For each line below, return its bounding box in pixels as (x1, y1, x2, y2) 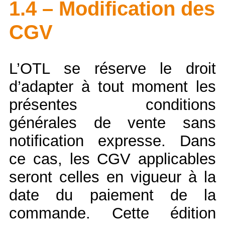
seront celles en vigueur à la (9, 168, 216, 186)
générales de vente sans (9, 114, 216, 132)
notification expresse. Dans (9, 132, 216, 150)
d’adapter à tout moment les (9, 77, 216, 95)
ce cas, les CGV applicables (9, 150, 216, 168)
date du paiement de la (9, 186, 216, 204)
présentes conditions (9, 95, 216, 114)
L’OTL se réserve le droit (9, 59, 216, 77)
